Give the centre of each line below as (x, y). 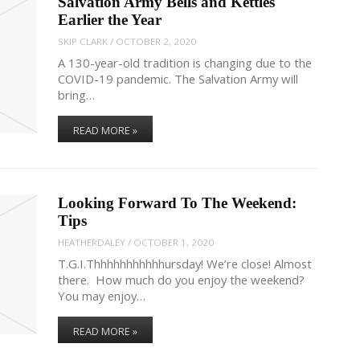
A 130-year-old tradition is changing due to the (185, 63)
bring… (77, 95)
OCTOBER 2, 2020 (156, 42)
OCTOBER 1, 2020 (174, 243)
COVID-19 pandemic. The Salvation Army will (178, 79)
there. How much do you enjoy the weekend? (182, 280)
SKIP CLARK (83, 42)
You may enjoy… (102, 296)
